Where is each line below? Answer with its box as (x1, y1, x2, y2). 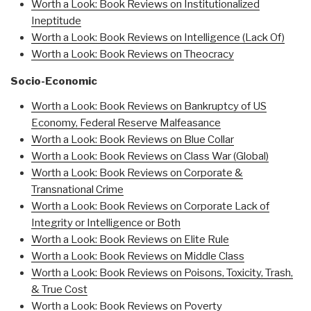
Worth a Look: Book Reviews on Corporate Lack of (31, 200, 269, 213)
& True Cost (31, 283, 87, 296)
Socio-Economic (10, 75, 97, 88)
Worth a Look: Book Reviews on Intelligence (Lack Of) (31, 31, 285, 44)
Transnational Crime (31, 183, 124, 196)
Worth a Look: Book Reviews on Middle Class (31, 250, 244, 263)
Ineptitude (31, 15, 81, 28)
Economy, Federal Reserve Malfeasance (31, 117, 221, 130)
